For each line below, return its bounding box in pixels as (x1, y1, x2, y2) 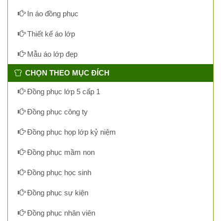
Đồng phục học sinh (25, 168, 91, 177)
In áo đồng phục (25, 9, 78, 18)
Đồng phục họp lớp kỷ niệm (25, 128, 116, 137)
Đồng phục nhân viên (25, 209, 95, 218)
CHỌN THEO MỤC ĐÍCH (25, 69, 110, 77)
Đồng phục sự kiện (25, 188, 88, 197)
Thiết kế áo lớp (25, 30, 75, 38)
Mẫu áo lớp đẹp (25, 50, 77, 59)
